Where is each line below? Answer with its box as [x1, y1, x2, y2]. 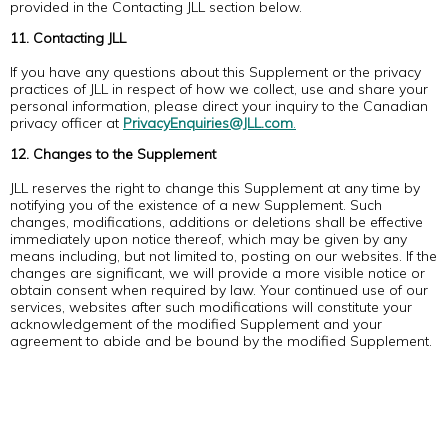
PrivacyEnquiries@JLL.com [123, 114, 293, 132]
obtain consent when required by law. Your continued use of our [10, 281, 428, 299]
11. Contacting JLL [10, 29, 126, 47]
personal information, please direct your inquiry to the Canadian [10, 97, 428, 115]
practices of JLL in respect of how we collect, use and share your [10, 80, 428, 98]
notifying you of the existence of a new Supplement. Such [10, 196, 382, 214]
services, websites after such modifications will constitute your [10, 298, 412, 316]
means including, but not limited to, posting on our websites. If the [10, 247, 437, 265]
